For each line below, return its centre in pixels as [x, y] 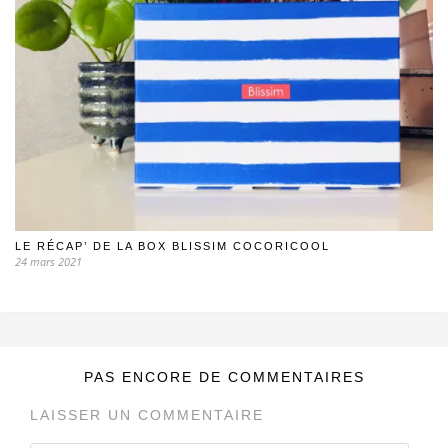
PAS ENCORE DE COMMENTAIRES [224, 376]
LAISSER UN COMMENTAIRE [147, 414]
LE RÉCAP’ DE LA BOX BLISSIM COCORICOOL [172, 245]
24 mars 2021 [48, 261]
